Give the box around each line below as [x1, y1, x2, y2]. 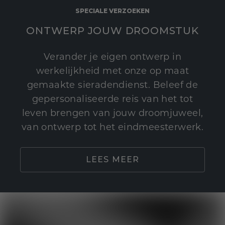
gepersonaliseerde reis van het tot [32, 95, 193, 105]
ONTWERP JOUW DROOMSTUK [26, 25, 199, 37]
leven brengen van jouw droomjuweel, [22, 109, 203, 119]
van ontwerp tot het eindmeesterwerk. [21, 123, 204, 133]
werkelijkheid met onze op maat [36, 67, 189, 77]
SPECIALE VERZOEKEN [75, 7, 150, 15]
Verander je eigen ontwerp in [43, 53, 182, 63]
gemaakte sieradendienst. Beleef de [27, 81, 198, 91]
